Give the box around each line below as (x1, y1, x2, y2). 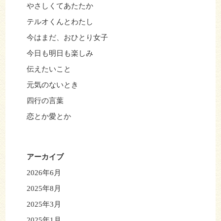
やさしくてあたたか (26, 2, 93, 10)
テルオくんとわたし (26, 18, 93, 26)
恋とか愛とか (26, 112, 71, 121)
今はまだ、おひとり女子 (26, 34, 108, 42)
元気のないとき (26, 81, 78, 89)
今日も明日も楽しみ (26, 49, 93, 58)
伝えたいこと (26, 65, 71, 74)
